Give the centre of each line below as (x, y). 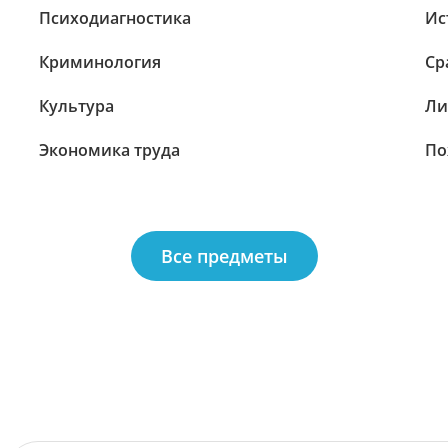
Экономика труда (110, 150)
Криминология (100, 62)
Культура (77, 106)
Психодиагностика (115, 18)
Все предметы (224, 255)
